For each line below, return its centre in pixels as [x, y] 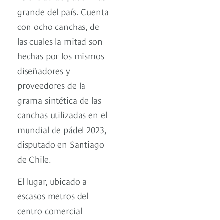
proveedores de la [51, 85]
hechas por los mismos [61, 55]
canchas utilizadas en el [62, 114]
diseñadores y [44, 70]
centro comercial [50, 210]
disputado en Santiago [61, 144]
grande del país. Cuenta [63, 11]
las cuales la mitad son [60, 41]
